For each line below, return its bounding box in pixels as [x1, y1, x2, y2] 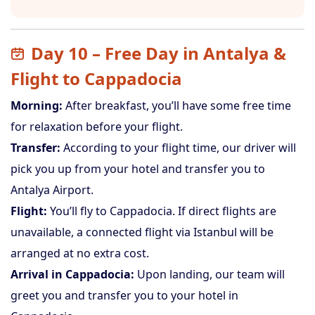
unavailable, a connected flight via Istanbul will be [11, 224, 274, 240]
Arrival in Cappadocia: [11, 266, 134, 282]
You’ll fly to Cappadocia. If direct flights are [47, 203, 276, 219]
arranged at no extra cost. [11, 245, 149, 261]
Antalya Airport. [11, 182, 94, 198]
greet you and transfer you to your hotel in [11, 288, 238, 303]
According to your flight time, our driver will [60, 140, 296, 155]
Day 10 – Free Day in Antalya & [31, 41, 286, 65]
